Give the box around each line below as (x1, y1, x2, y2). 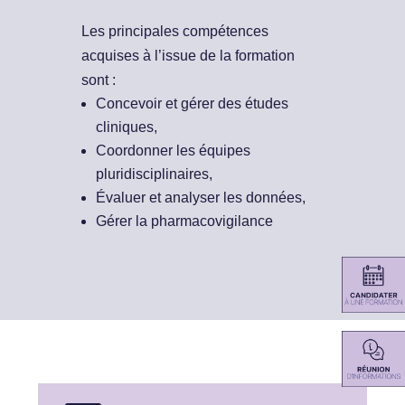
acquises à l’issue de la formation (80, 48, 295, 64)
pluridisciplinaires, (95, 166, 212, 183)
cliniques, (95, 119, 157, 136)
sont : (80, 72, 116, 89)
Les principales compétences (80, 24, 268, 40)
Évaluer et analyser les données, (95, 190, 306, 206)
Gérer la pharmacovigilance (95, 213, 273, 230)
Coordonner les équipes (95, 143, 250, 159)
